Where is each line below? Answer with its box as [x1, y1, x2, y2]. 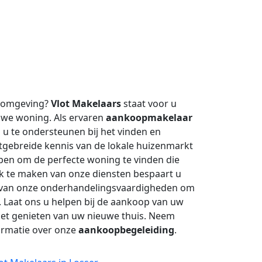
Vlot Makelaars [51, 97, 121, 110]
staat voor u [121, 97, 177, 110]
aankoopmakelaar [106, 111, 192, 124]
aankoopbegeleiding [78, 223, 174, 236]
